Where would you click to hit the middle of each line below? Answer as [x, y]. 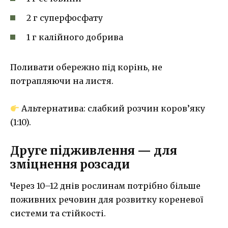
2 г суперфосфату [65, 18]
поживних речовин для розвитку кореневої [107, 199]
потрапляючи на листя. [62, 81]
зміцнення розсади [70, 164]
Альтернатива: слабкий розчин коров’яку [112, 109]
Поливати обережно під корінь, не [86, 67]
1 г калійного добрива [75, 37]
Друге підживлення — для [94, 150]
